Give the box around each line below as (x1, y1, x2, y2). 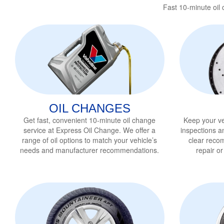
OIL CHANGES (48, 101, 130, 115)
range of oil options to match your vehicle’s (22, 134, 157, 145)
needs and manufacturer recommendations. (20, 144, 159, 155)
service (23, 124, 46, 135)
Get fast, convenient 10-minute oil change (23, 114, 156, 125)
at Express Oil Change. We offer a (46, 124, 156, 135)
